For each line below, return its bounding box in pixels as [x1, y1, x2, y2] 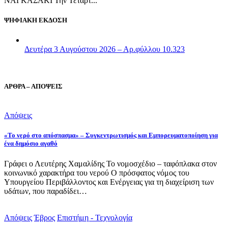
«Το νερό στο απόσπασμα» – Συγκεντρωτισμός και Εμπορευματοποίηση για [4, 131, 218, 139]
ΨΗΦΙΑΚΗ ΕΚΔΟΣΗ [4, 16, 67, 24]
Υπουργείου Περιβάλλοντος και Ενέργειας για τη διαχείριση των [4, 177, 214, 186]
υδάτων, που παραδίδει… [4, 186, 87, 195]
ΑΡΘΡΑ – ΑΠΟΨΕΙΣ [4, 82, 63, 91]
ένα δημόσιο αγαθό [4, 139, 58, 148]
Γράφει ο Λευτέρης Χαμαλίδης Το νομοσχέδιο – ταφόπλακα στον [4, 159, 217, 168]
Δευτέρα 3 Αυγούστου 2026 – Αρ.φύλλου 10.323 [24, 44, 185, 53]
